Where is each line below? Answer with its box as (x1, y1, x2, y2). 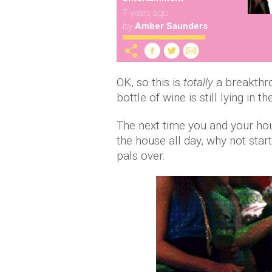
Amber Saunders (135, 21, 208, 32)
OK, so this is (117, 75, 183, 89)
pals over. (117, 149, 168, 163)
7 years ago (123, 7, 168, 18)
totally (183, 75, 213, 89)
